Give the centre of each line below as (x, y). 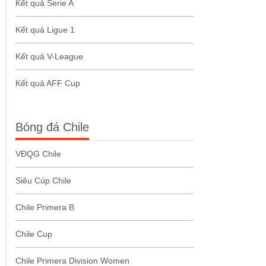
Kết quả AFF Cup (48, 83)
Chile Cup (34, 234)
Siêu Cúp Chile (43, 181)
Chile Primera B (45, 208)
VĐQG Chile (38, 154)
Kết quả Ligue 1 (45, 30)
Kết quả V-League (49, 57)
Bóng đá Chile (52, 127)
